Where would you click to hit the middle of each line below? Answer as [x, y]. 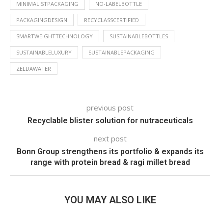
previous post [110, 108]
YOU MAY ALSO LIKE [110, 200]
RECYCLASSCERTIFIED [111, 20]
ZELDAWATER [34, 69]
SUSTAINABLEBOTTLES [139, 36]
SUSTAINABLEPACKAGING [122, 52]
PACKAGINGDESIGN [42, 20]
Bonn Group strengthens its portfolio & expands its [110, 151]
